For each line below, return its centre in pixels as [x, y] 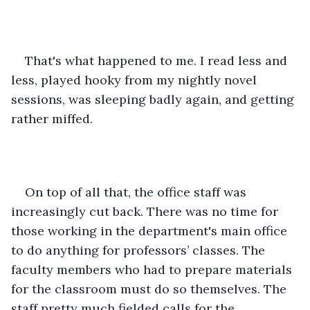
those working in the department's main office [151, 230]
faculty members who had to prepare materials [153, 269]
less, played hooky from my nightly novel [136, 80]
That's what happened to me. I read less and [158, 60]
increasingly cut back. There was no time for [146, 211]
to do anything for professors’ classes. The [140, 250]
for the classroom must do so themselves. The [151, 289]
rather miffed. [52, 118]
